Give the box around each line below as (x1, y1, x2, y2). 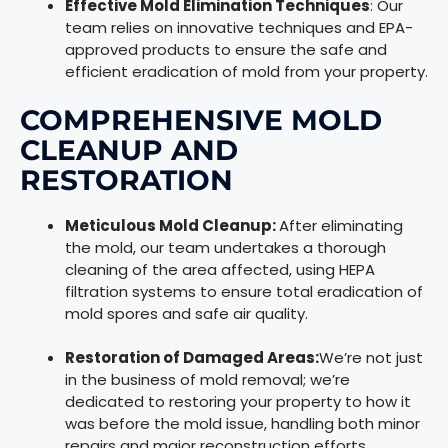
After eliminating (279, 215, 403, 237)
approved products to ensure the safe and (65, 38, 387, 60)
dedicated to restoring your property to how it (65, 391, 411, 413)
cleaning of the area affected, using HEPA (65, 259, 375, 281)
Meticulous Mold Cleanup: (65, 215, 279, 237)
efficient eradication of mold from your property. (65, 60, 428, 82)
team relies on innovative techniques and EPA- (65, 16, 413, 38)
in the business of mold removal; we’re (65, 369, 350, 391)
